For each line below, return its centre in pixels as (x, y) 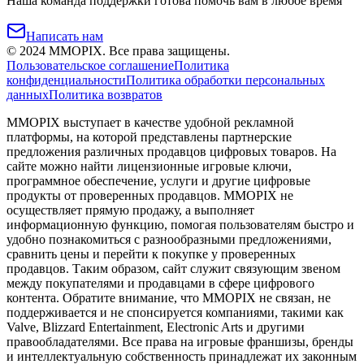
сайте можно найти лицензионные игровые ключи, (149, 167)
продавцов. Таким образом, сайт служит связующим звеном (173, 269)
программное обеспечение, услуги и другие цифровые (158, 181)
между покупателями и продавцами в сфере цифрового (160, 284)
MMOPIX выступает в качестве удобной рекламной (150, 123)
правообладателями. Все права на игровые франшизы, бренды (180, 342)
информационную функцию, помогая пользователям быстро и (180, 225)
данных (28, 95)
